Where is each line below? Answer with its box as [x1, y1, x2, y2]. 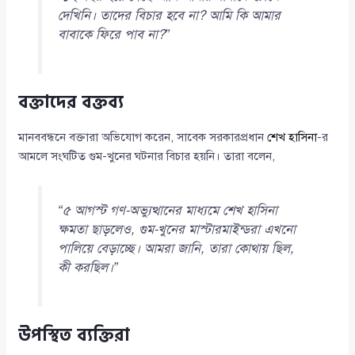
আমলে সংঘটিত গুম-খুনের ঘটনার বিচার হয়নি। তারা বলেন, [18, 149, 276, 164]
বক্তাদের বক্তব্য [18, 88, 124, 117]
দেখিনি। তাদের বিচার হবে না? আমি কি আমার [57, 7, 281, 25]
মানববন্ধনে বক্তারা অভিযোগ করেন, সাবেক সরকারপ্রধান [18, 130, 268, 145]
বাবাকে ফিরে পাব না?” [57, 26, 170, 44]
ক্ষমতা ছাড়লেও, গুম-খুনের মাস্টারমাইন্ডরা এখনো [57, 221, 296, 239]
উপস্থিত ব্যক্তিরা [18, 321, 131, 350]
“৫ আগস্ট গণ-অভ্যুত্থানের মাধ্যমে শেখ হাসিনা [57, 202, 277, 219]
